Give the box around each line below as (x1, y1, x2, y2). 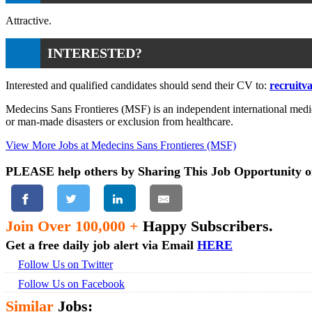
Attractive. (6, 14, 52, 26)
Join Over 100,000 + (6, 217, 139, 235)
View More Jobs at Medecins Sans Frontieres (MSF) (6, 139, 236, 151)
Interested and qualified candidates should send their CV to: (6, 79, 270, 91)
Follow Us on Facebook (18, 277, 125, 290)
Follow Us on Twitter (18, 258, 113, 270)
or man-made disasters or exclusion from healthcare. (6, 115, 233, 127)
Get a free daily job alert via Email (6, 237, 197, 252)
